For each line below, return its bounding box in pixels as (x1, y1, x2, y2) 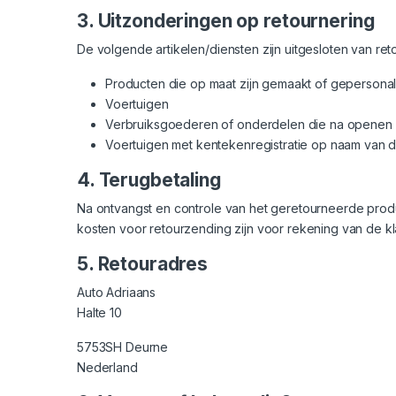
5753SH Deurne (77, 339, 169, 354)
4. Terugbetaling (77, 168, 221, 191)
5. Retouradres (77, 252, 209, 275)
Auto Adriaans (77, 284, 156, 300)
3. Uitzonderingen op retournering (77, 9, 375, 32)
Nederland (77, 359, 138, 375)
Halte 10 (77, 304, 122, 320)
